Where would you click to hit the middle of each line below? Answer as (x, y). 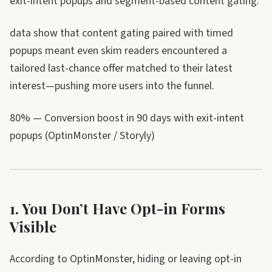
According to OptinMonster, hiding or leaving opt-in (126, 259)
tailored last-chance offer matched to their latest (121, 68)
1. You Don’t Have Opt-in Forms (117, 208)
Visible (33, 226)
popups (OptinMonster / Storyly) (82, 136)
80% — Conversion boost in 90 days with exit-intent (127, 118)
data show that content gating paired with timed (121, 33)
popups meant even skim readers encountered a (118, 51)
